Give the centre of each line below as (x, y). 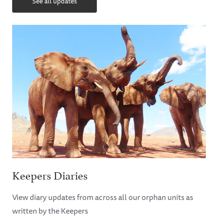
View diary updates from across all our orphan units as (103, 197)
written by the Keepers (50, 210)
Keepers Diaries (50, 174)
